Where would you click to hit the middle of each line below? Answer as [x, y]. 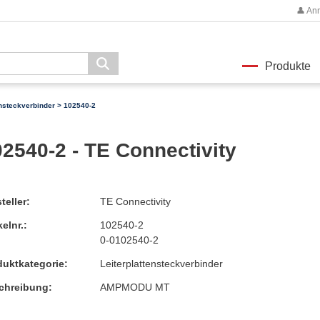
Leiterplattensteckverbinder [161, 263]
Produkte [287, 66]
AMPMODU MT [135, 287]
